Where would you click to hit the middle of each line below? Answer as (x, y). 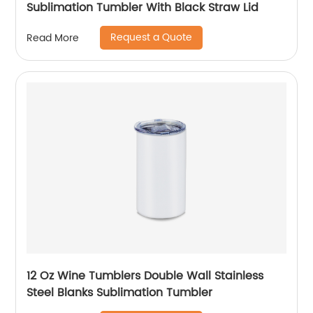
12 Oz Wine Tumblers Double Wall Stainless (145, 276)
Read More (53, 38)
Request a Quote (152, 37)
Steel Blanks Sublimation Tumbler (120, 293)
